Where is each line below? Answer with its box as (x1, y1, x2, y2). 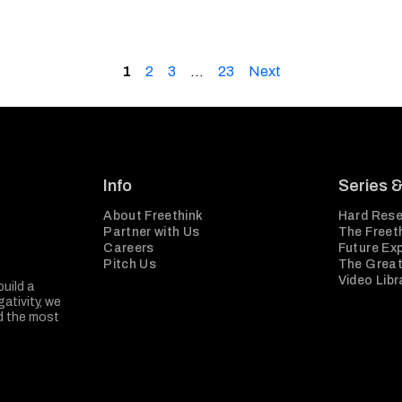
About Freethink (103, 209, 204, 223)
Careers (103, 241, 154, 255)
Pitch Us (103, 258, 156, 271)
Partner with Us (103, 225, 200, 239)
